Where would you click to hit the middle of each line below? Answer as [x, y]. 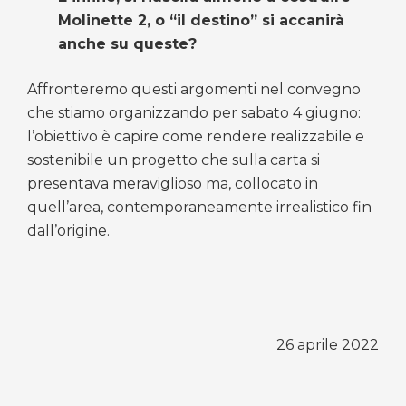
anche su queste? [128, 43]
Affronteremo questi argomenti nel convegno [194, 89]
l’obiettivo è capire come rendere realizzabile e [196, 136]
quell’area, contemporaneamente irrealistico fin [199, 207]
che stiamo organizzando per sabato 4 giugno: [194, 112]
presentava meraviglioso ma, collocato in [173, 183]
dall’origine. [68, 230]
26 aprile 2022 [328, 344]
